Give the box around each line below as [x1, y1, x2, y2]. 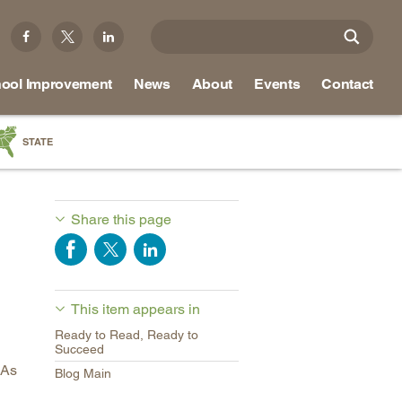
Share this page [71, 211, 171, 228]
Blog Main [55, 366, 111, 380]
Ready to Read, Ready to [55, 328, 198, 342]
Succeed [55, 342, 104, 356]
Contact [321, 75, 373, 92]
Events [254, 75, 301, 92]
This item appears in [71, 301, 200, 318]
